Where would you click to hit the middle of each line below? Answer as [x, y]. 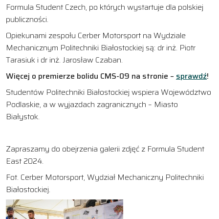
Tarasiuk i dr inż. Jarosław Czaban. [64, 60]
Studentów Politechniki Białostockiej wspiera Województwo [109, 92]
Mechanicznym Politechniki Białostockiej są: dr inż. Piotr [101, 47]
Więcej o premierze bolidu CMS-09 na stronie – [91, 76]
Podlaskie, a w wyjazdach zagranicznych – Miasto [92, 104]
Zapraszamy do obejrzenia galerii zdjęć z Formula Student [105, 149]
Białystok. [23, 116]
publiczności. [27, 19]
